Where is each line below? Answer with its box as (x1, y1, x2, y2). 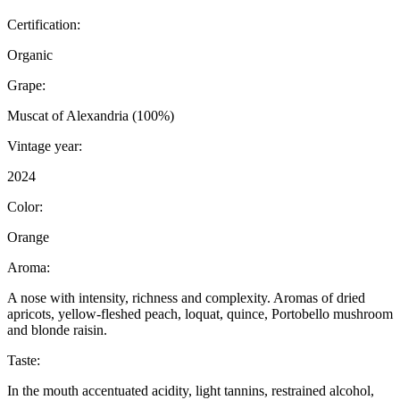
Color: (7, 199, 43, 215)
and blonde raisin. (7, 322, 107, 338)
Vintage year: (7, 138, 82, 154)
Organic (7, 47, 53, 63)
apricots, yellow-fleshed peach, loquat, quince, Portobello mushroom (7, 306, 393, 322)
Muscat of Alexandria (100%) (7, 108, 174, 124)
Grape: (7, 78, 46, 94)
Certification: (7, 17, 80, 33)
